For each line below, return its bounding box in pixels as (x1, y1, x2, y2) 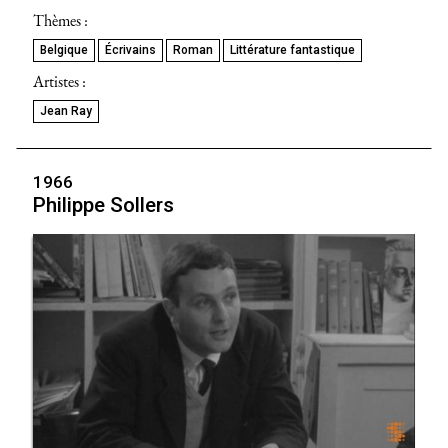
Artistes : (33, 70, 86, 92)
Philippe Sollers (33, 192, 174, 217)
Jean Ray (40, 103, 92, 118)
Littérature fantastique (230, 42, 355, 57)
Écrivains (105, 42, 156, 57)
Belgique (40, 42, 88, 57)
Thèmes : (33, 9, 88, 31)
